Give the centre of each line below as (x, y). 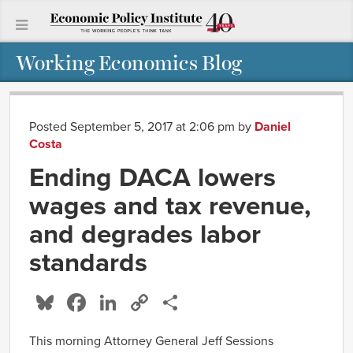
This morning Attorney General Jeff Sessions (151, 341)
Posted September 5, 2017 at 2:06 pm (134, 126)
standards (88, 262)
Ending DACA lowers (152, 177)
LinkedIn (167, 302)
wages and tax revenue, (170, 205)
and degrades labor (145, 234)
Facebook (144, 302)
